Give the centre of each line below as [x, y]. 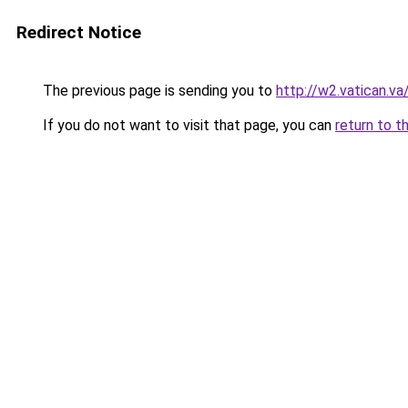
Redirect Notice [79, 32]
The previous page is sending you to [158, 91]
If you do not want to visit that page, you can [187, 125]
